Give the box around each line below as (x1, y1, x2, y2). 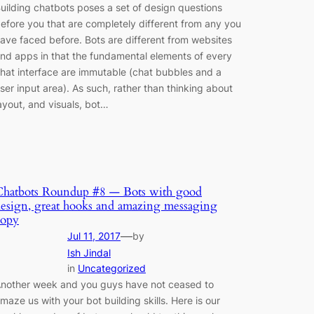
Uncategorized (78, 261, 146, 274)
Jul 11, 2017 (67, 229, 121, 242)
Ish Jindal (67, 246, 111, 259)
